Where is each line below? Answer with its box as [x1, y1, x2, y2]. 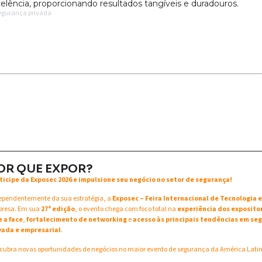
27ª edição [41, 204, 75, 215]
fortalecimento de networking [26, 215, 127, 225]
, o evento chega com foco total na [75, 204, 177, 215]
